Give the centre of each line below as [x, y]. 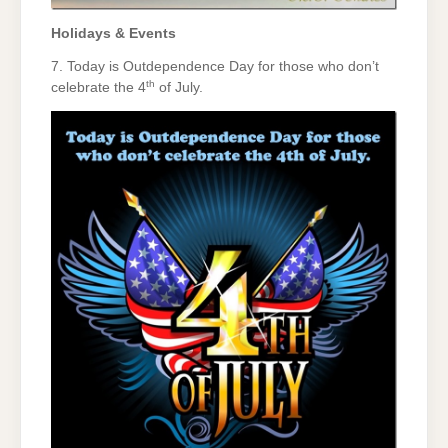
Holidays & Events [113, 33]
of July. [179, 88]
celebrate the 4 [98, 88]
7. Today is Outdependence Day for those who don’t [215, 67]
